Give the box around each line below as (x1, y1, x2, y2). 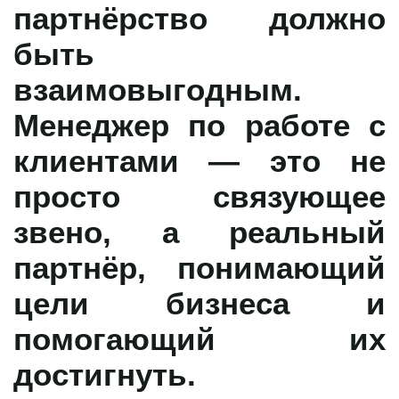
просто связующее (13, 175, 386, 216)
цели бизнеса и (13, 281, 386, 323)
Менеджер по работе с (13, 103, 386, 145)
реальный (229, 210, 386, 252)
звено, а (13, 210, 229, 252)
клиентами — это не (13, 139, 386, 181)
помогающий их (13, 317, 386, 359)
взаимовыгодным (13, 68, 293, 110)
